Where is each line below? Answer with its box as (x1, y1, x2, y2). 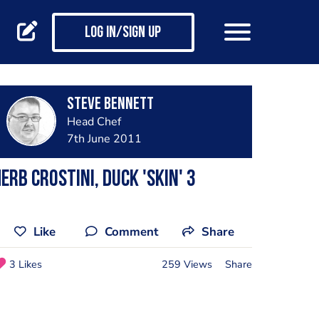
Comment (105, 224, 158, 240)
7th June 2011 (66, 131, 142, 147)
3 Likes (9, 256, 42, 271)
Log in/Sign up (85, 25, 161, 42)
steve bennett (66, 96, 154, 113)
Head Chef (66, 114, 121, 130)
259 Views (161, 256, 212, 271)
